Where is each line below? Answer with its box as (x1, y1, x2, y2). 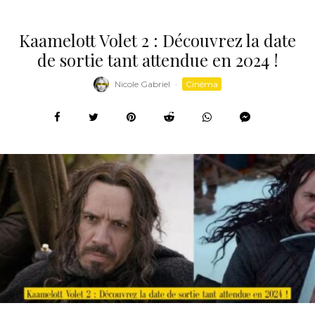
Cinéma (186, 79, 218, 90)
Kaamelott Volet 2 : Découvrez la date (19, 28, 296, 51)
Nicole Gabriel (115, 79, 170, 90)
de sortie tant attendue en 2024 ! (37, 48, 278, 71)
